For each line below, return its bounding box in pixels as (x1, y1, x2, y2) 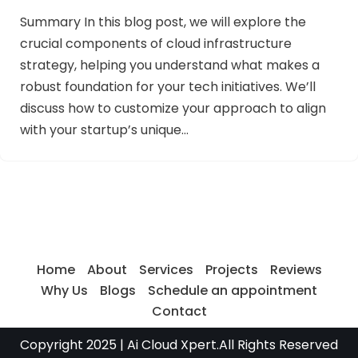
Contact (151, 302, 207, 321)
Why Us (41, 281, 88, 300)
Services (138, 261, 193, 280)
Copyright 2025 (20, 336, 117, 355)
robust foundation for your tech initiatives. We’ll (20, 78, 316, 97)
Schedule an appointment (148, 281, 317, 300)
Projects (205, 261, 258, 280)
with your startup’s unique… (20, 121, 192, 140)
